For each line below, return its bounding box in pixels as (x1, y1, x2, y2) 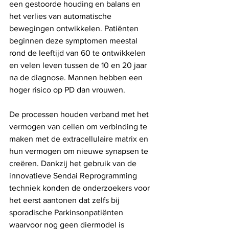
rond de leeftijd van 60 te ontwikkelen (9, 49, 148, 58)
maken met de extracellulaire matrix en (9, 134, 150, 144)
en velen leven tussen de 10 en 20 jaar (9, 61, 149, 70)
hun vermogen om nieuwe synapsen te (9, 147, 150, 156)
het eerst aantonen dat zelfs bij (9, 196, 122, 205)
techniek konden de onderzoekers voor (9, 184, 152, 193)
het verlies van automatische (9, 12, 113, 21)
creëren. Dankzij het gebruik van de (9, 159, 139, 168)
